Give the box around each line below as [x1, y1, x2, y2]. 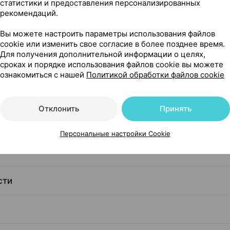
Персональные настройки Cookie [60, 129, 170, 138]
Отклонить [38, 103, 79, 113]
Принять [160, 103, 192, 113]
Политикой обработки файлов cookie [86, 69, 224, 80]
